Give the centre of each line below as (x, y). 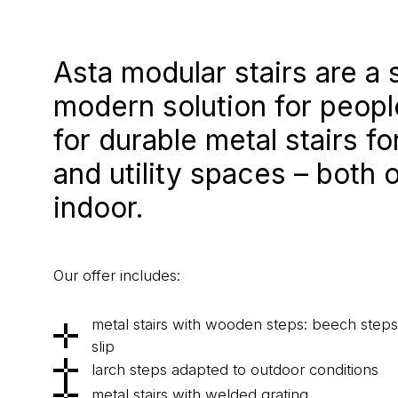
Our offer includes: (116, 275)
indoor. (98, 208)
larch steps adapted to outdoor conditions (235, 370)
